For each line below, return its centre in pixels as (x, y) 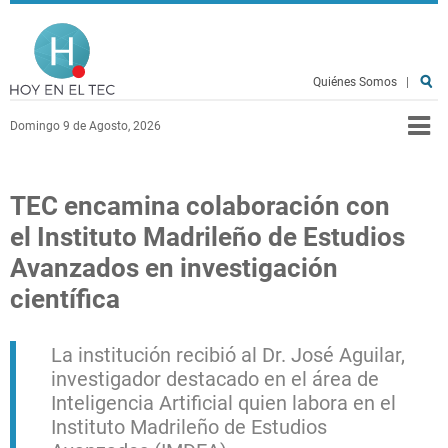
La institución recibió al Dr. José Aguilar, (228, 355)
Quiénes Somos (355, 82)
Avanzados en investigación (174, 268)
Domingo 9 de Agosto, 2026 (85, 126)
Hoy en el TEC (213, 32)
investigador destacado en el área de (215, 379)
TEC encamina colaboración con (200, 206)
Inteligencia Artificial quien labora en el (223, 403)
